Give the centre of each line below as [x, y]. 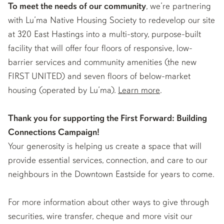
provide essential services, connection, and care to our [108, 161]
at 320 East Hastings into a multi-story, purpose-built [104, 35]
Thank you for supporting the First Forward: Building [107, 119]
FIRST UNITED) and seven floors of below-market [99, 77]
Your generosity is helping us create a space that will [105, 147]
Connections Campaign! [54, 133]
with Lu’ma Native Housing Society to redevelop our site [111, 21]
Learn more [139, 91]
